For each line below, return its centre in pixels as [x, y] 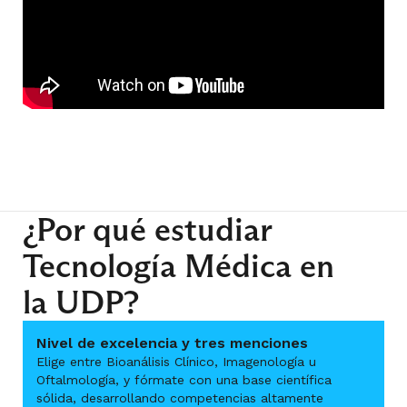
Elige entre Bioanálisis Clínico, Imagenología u [176, 362]
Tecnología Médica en [179, 266]
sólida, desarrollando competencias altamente [180, 398]
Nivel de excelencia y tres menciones [172, 343]
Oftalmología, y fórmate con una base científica [184, 380]
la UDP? [81, 302]
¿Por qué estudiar [147, 229]
